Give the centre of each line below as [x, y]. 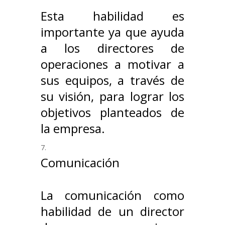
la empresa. [74, 129]
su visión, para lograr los [113, 96]
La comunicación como [113, 195]
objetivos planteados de [113, 113]
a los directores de [113, 48]
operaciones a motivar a [113, 64]
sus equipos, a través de [113, 80]
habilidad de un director [113, 211]
